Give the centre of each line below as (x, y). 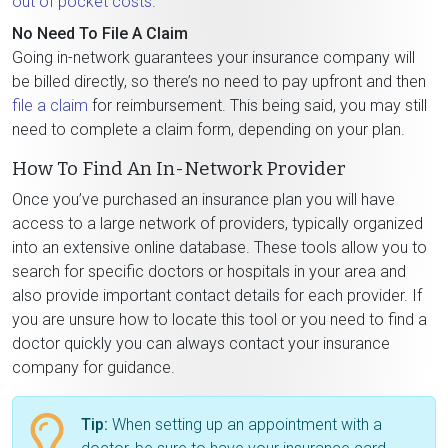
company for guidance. (93, 367)
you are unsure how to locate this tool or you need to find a (219, 319)
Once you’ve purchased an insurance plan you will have (203, 199)
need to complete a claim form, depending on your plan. (208, 129)
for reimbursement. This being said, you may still (257, 105)
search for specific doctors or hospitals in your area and (209, 271)
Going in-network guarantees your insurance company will (213, 57)
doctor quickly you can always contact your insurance (201, 343)
